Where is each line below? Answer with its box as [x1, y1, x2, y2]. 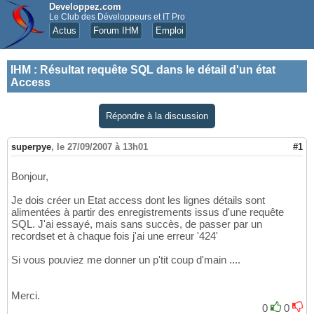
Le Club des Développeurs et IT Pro [49, 12, 185, 22]
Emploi [156, 25, 184, 36]
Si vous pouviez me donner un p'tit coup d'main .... [11, 254, 240, 266]
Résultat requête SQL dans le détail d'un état [40, 64, 275, 76]
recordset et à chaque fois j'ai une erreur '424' [11, 230, 218, 243]
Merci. [11, 289, 40, 302]
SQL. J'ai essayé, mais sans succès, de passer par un [11, 218, 262, 231]
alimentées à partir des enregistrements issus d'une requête [11, 206, 284, 219]
